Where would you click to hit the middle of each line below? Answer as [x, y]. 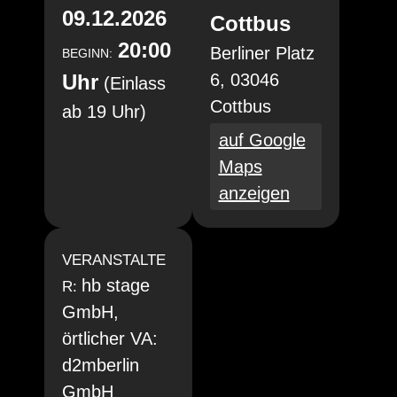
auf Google [262, 140]
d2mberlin [101, 365]
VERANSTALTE [114, 260]
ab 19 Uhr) [104, 112]
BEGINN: [87, 53]
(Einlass [135, 83]
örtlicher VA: [110, 339]
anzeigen [254, 193]
